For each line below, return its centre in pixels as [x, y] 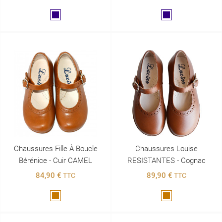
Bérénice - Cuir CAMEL [55, 161]
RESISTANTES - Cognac [166, 161]
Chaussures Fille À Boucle [55, 149]
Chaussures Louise [166, 149]
